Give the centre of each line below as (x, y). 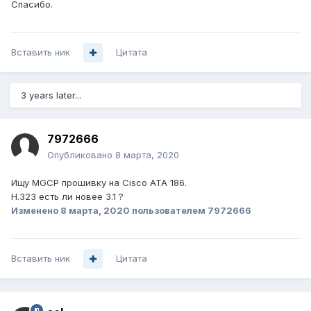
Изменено (36, 211)
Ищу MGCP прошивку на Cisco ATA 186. (99, 183)
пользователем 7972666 (191, 211)
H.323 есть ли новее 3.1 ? (67, 197)
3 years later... (51, 95)
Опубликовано (81, 155)
